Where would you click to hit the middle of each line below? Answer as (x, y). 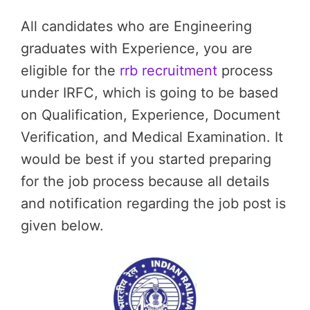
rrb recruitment (168, 70)
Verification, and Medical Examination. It (152, 137)
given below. (62, 225)
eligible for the (70, 70)
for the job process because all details (145, 181)
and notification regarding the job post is (153, 203)
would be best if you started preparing (146, 159)
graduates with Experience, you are (137, 48)
